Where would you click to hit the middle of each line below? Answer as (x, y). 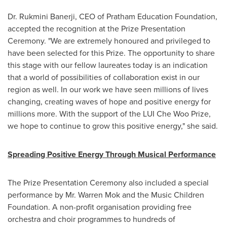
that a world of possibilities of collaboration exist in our (104, 77)
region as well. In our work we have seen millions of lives (108, 89)
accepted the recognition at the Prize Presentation (97, 29)
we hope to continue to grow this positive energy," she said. (113, 126)
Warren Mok (99, 195)
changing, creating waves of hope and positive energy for (109, 102)
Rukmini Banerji (47, 16)
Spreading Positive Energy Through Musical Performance (112, 154)
